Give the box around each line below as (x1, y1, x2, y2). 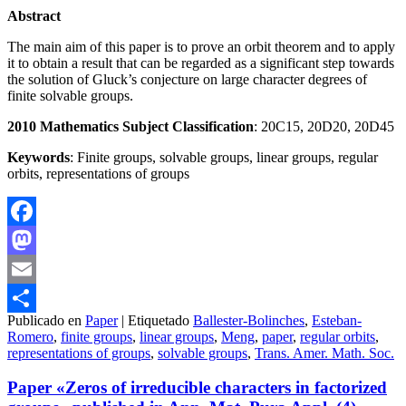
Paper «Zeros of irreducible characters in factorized (7, 378, 387, 398)
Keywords (7, 149, 70, 165)
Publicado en (7, 312, 82, 328)
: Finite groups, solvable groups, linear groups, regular (70, 149, 378, 165)
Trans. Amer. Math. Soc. (255, 344, 394, 361)
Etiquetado (128, 312, 189, 328)
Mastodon (7, 260, 64, 276)
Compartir (7, 318, 65, 334)
